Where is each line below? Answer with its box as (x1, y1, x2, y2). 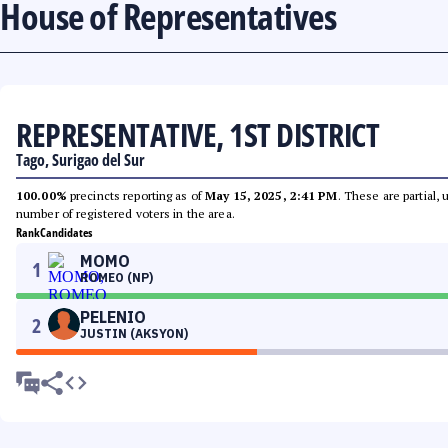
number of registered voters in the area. (16, 206, 235, 221)
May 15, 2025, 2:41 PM (205, 188, 338, 203)
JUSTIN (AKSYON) (80, 326, 188, 341)
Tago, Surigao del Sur (16, 149, 145, 171)
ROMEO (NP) (80, 270, 153, 285)
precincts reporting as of (66, 188, 206, 203)
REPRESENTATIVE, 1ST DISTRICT (16, 113, 379, 156)
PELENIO (80, 307, 146, 327)
